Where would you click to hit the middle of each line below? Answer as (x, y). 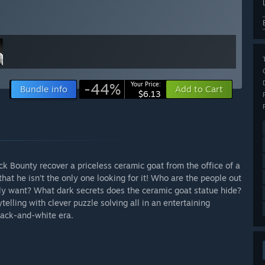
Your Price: (146, 84)
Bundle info (44, 89)
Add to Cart (199, 89)
